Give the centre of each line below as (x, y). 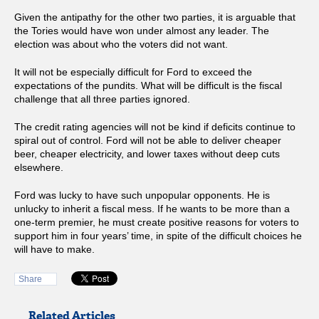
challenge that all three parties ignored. (102, 99)
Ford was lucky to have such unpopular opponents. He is (142, 195)
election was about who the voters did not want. (121, 45)
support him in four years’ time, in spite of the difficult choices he (158, 236)
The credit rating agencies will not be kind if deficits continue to (155, 127)
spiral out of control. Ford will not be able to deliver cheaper (148, 141)
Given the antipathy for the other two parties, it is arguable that (155, 17)
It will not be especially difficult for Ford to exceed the (133, 72)
